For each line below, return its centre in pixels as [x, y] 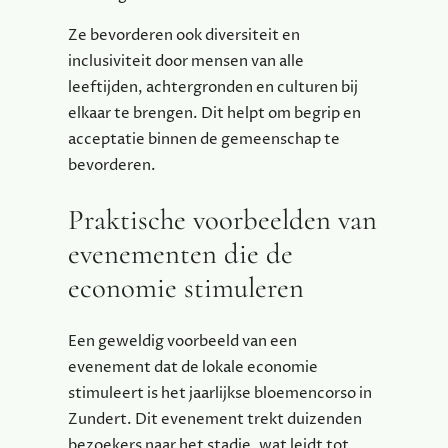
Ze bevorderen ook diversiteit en [184, 36]
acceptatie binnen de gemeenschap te [204, 140]
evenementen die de [180, 254]
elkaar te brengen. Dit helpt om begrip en [214, 114]
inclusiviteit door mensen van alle [186, 62]
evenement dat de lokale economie [193, 368]
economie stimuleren [186, 288]
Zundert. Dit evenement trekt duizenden [215, 420]
